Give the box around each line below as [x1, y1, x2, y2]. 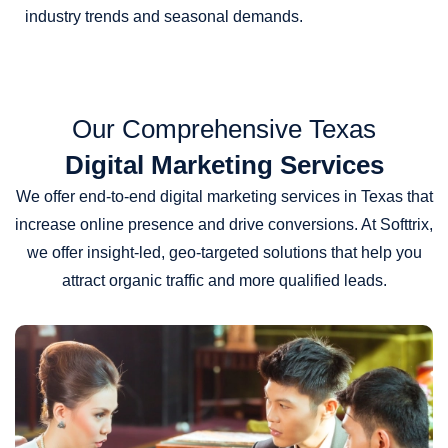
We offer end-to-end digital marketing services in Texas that [15, 188, 433, 206]
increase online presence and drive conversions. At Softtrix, [15, 216, 433, 234]
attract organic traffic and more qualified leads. [61, 272, 387, 290]
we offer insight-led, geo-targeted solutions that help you [26, 244, 422, 262]
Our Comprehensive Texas [72, 114, 376, 145]
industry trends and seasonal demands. [25, 8, 303, 26]
